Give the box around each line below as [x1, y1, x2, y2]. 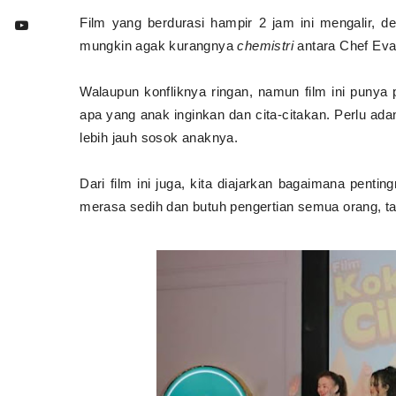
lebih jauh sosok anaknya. [80, 129, 239, 145]
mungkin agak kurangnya [80, 37, 233, 53]
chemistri [233, 37, 293, 53]
